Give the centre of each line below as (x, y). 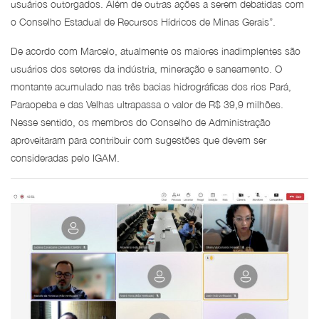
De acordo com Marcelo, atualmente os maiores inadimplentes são (156, 51)
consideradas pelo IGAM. (65, 157)
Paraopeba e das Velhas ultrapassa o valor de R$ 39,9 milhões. (147, 104)
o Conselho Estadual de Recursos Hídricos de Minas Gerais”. (143, 21)
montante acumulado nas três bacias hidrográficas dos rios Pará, (151, 86)
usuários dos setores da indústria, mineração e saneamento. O (146, 68)
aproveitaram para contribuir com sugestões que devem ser (138, 140)
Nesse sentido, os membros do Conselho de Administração (141, 122)
